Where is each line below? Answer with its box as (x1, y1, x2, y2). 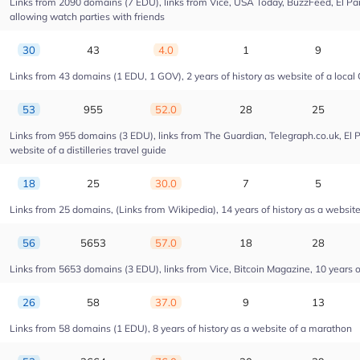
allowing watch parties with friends (10, 10, 165, 22)
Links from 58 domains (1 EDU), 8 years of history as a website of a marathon (10, 322, 352, 334)
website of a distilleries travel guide (10, 144, 166, 156)
